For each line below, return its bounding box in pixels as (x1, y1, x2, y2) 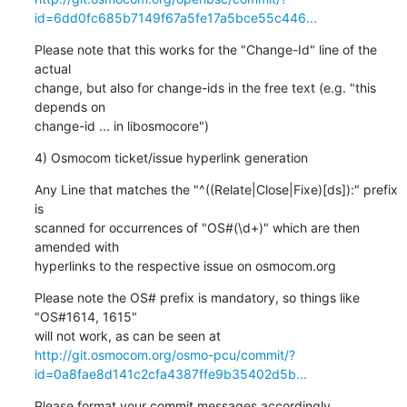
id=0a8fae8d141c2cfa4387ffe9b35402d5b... (34, 365, 307, 382)
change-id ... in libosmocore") (34, 117, 209, 134)
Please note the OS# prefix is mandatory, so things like (34, 289, 360, 305)
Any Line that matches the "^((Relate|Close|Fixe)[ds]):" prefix (34, 181, 398, 197)
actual (34, 60, 71, 76)
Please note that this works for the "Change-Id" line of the (34, 41, 377, 57)
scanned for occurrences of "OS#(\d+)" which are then (34, 219, 360, 235)
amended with (34, 238, 119, 254)
